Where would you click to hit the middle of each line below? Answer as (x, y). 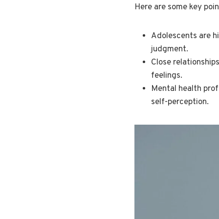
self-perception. (180, 102)
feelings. (167, 76)
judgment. (170, 49)
